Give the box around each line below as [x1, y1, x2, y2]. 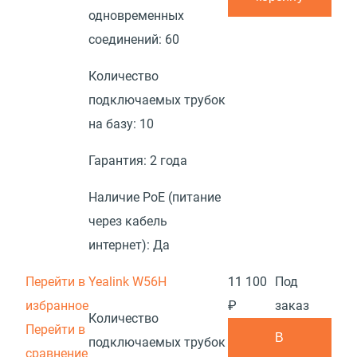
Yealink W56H [88, 274, 167, 289]
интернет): [88, 237, 153, 253]
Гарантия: [88, 153, 150, 168]
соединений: [88, 32, 165, 47]
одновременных [88, 8, 184, 23]
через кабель [88, 214, 167, 229]
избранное [25, 298, 88, 313]
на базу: [88, 116, 139, 131]
